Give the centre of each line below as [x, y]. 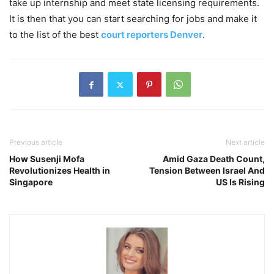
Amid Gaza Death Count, [214, 159]
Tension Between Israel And [207, 171]
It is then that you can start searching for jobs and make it [133, 19]
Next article [245, 143]
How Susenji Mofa [47, 159]
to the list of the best [55, 35]
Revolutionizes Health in [60, 171]
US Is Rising [240, 182]
